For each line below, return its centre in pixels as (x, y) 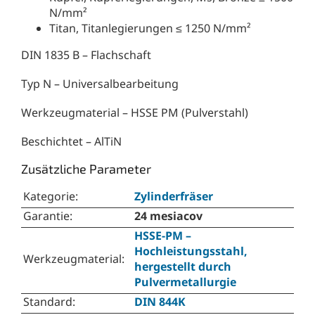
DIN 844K (160, 302)
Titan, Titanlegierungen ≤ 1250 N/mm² (150, 28)
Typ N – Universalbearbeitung (100, 84)
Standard (48, 302)
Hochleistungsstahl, (191, 251)
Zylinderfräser (174, 197)
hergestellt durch (183, 267)
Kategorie (49, 197)
